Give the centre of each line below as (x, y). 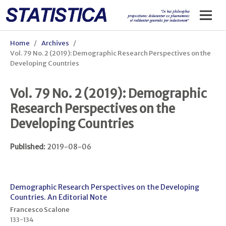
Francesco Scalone (40, 210)
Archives (55, 43)
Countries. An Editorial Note (58, 197)
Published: (28, 147)
